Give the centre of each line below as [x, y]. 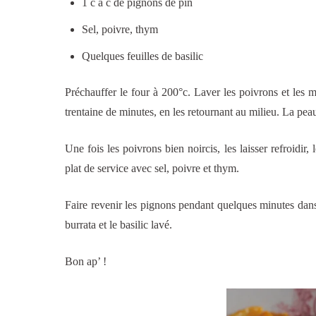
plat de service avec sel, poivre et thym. [152, 169]
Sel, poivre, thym [120, 30]
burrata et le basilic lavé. [119, 225]
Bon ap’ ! [86, 262]
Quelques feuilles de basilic [142, 56]
